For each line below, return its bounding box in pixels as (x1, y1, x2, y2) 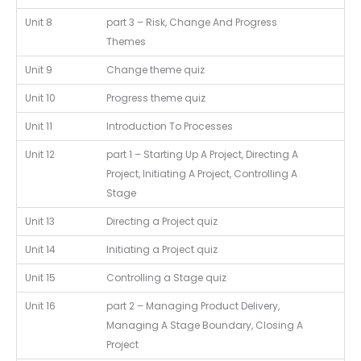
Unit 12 (25, 147, 55, 161)
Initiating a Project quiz (106, 242, 218, 256)
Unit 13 (25, 214, 55, 228)
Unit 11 (25, 118, 52, 133)
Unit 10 (25, 90, 56, 105)
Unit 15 (25, 270, 56, 284)
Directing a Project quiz (106, 214, 218, 228)
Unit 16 (25, 298, 56, 313)
